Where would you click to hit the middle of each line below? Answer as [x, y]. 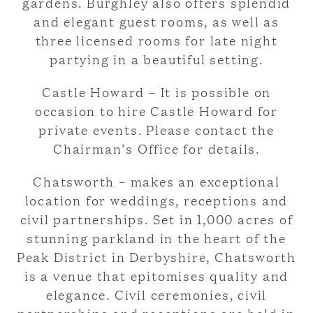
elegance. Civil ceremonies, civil [156, 294]
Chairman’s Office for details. [156, 148]
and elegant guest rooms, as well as [156, 21]
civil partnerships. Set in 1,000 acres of [156, 219]
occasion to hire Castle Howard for [156, 111]
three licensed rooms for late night [156, 40]
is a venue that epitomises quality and [156, 276]
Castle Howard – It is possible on [156, 92]
